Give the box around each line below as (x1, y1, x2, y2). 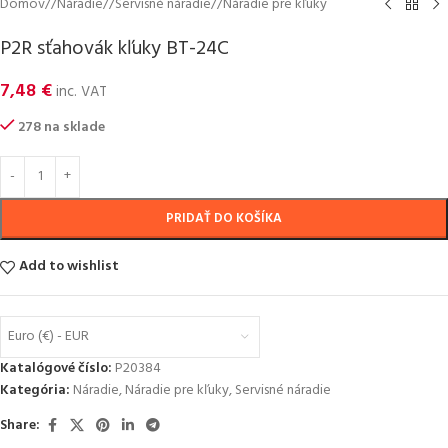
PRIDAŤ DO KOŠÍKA (166, 207, 282, 229)
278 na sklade (18, 115, 106, 139)
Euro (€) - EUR (8, 325, 89, 349)
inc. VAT (52, 80, 107, 104)
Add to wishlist (19, 255, 120, 278)
